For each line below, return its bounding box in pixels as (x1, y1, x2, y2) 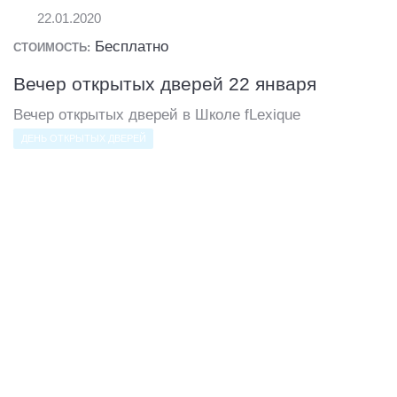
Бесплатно (95, 38, 168, 56)
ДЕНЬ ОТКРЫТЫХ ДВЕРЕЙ (20, 132, 146, 144)
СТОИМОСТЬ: (13, 41, 90, 55)
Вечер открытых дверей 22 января (13, 74, 316, 96)
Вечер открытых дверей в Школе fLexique (13, 105, 300, 123)
